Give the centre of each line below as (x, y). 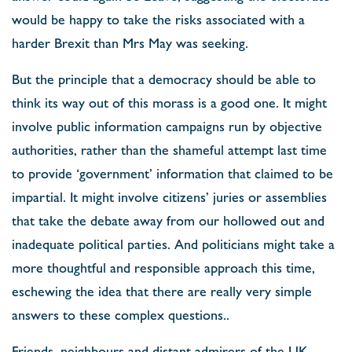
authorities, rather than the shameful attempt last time (169, 149)
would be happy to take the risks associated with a (158, 18)
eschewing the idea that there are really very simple (162, 290)
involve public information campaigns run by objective (167, 125)
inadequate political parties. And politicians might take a (173, 243)
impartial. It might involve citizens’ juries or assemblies (169, 196)
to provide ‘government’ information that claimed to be (172, 172)
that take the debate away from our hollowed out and (168, 220)
